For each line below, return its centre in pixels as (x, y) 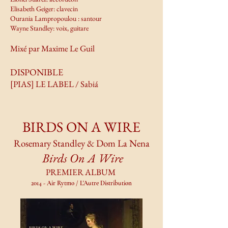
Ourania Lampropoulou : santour (56, 18)
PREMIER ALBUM (81, 172)
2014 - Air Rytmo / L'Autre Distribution (81, 183)
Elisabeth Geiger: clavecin (44, 9)
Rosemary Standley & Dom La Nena (81, 143)
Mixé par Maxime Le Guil (52, 48)
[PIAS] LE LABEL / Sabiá (54, 84)
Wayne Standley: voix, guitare (49, 28)
